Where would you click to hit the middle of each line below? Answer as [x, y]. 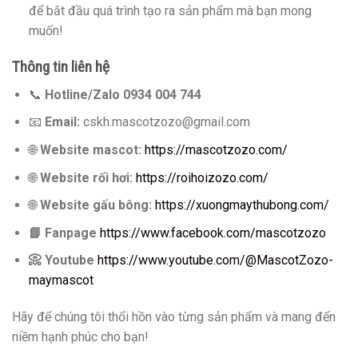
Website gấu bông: [97, 205]
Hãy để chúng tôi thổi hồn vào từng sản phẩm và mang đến [174, 317]
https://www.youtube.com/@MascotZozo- [215, 261]
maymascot [61, 280]
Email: [62, 122]
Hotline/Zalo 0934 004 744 [123, 94]
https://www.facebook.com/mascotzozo [213, 233]
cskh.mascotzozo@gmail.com [165, 122]
